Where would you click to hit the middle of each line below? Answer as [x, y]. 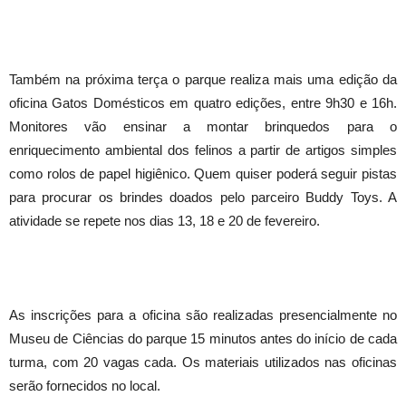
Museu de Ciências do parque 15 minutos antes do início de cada [203, 339]
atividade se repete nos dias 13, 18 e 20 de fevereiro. [164, 221]
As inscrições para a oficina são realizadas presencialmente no [203, 315]
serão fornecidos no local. [85, 386]
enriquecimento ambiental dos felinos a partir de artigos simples [203, 150]
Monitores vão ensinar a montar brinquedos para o [203, 127]
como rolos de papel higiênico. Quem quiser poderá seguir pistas [203, 174]
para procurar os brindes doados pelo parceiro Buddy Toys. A [203, 198]
